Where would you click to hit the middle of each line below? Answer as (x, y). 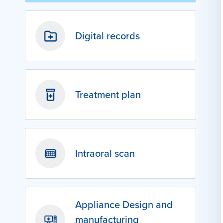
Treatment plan (108, 94)
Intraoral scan (105, 153)
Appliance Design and (124, 204)
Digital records (108, 36)
